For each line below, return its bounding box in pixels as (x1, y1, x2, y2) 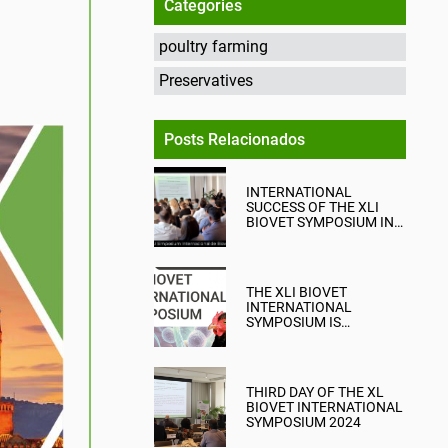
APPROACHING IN (246, 328, 361, 345)
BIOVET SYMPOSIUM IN (246, 213, 394, 230)
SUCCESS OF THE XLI (246, 198, 379, 215)
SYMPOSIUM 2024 (246, 413, 361, 430)
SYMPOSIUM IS (246, 313, 341, 330)
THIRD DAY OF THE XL (246, 383, 384, 400)
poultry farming (159, 37, 268, 56)
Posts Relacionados (164, 130, 305, 149)
